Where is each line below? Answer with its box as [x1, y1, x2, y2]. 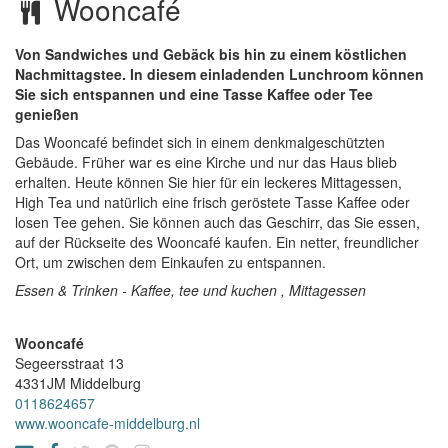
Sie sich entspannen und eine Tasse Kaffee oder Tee [15, 84, 373, 104]
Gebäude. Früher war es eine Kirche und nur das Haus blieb [15, 152, 397, 172]
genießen [15, 104, 79, 124]
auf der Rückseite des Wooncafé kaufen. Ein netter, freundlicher [15, 232, 419, 252]
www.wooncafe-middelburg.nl [15, 413, 200, 433]
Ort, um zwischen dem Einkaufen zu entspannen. [15, 252, 326, 272]
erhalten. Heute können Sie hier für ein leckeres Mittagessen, [15, 172, 402, 192]
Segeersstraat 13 [15, 353, 124, 373]
